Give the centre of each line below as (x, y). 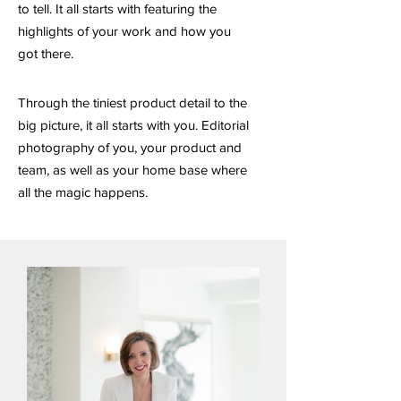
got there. (46, 53)
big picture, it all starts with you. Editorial (133, 125)
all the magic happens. (83, 192)
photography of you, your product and (130, 147)
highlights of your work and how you (124, 31)
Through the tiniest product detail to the (132, 102)
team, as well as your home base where (132, 170)
